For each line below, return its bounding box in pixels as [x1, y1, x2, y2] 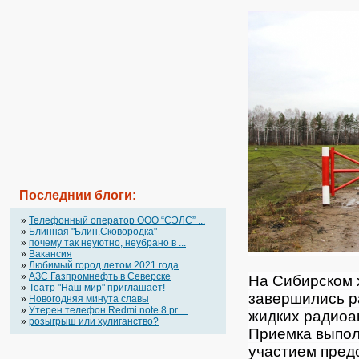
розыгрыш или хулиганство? [29, 316, 159, 327]
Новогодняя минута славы [29, 293, 149, 305]
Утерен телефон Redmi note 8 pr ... [29, 305, 188, 316]
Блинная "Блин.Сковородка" [29, 226, 157, 237]
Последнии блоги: [19, 188, 136, 202]
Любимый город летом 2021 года [29, 260, 179, 271]
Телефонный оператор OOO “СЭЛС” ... [29, 215, 205, 226]
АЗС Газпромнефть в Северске [29, 271, 171, 282]
